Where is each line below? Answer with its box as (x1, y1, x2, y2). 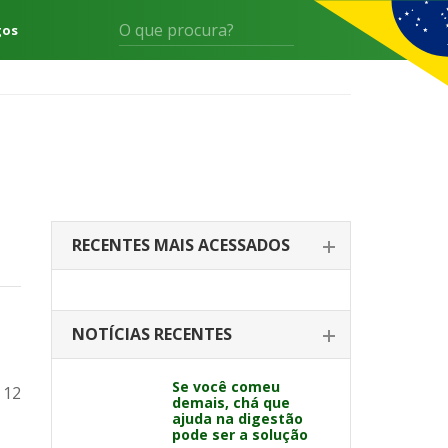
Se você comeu (172, 377, 280, 396)
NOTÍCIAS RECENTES (72, 323, 232, 345)
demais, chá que (172, 393, 290, 412)
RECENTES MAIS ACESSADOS (72, 234, 290, 256)
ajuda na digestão (172, 409, 303, 428)
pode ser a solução (172, 425, 308, 444)
